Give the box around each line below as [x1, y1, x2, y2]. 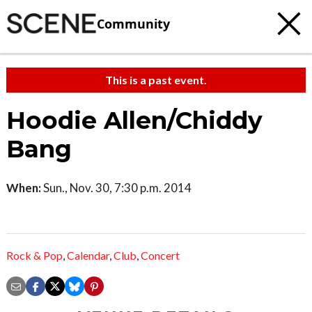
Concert [141, 249, 180, 263]
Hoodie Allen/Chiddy [6, 106, 263, 135]
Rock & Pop [6, 249, 63, 263]
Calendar [67, 249, 109, 263]
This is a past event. [105, 73, 207, 86]
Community [97, 15, 170, 32]
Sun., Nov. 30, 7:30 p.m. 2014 [41, 180, 192, 195]
